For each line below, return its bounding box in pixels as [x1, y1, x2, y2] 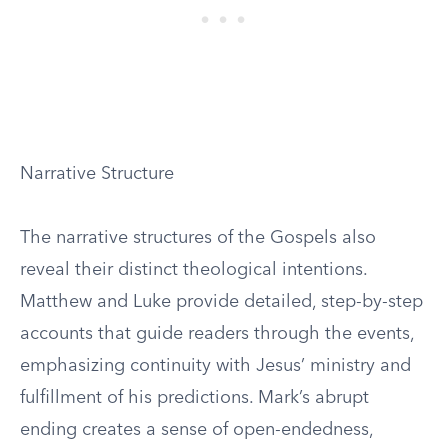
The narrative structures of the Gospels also [20, 229, 376, 247]
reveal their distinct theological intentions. [20, 261, 367, 279]
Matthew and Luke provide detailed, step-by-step [20, 293, 423, 311]
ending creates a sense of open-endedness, [20, 421, 373, 439]
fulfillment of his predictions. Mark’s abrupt [20, 389, 369, 407]
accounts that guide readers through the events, [20, 325, 414, 343]
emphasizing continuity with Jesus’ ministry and [20, 357, 411, 375]
